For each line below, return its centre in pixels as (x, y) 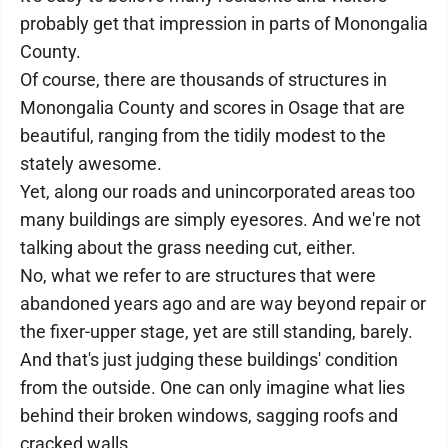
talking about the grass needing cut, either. (188, 247)
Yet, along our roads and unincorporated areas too (217, 191)
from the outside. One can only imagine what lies (212, 387)
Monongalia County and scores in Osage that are (212, 107)
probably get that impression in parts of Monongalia (224, 23)
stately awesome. (91, 163)
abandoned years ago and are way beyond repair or (223, 303)
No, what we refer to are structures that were (198, 275)
